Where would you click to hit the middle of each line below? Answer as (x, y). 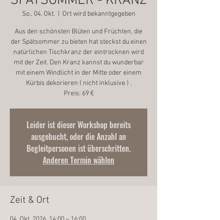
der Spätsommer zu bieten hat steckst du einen (79, 42)
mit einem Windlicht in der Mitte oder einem (79, 73)
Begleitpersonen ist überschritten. (79, 148)
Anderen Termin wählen (79, 160)
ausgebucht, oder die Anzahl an (79, 137)
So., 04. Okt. (38, 14)
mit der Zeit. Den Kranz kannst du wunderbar (79, 63)
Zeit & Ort (29, 200)
